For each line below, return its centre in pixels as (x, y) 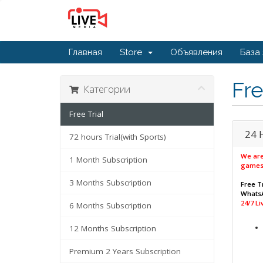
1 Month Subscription (108, 160)
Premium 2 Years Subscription (125, 251)
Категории (104, 89)
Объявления (196, 52)
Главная (85, 52)
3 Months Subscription (110, 183)
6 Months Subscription (110, 205)
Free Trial (86, 114)
